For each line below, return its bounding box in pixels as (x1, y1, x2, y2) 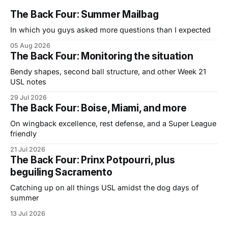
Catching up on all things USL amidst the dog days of (10, 183, 198, 192)
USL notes (10, 77, 46, 86)
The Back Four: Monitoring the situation (10, 50, 193, 62)
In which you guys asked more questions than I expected (10, 25, 211, 34)
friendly (10, 129, 37, 138)
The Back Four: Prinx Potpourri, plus (10, 154, 175, 166)
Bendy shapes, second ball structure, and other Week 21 (10, 67, 206, 76)
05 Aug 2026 (10, 41, 50, 49)
